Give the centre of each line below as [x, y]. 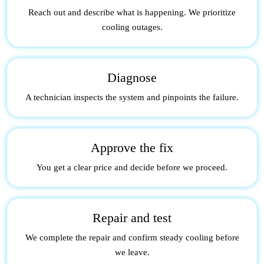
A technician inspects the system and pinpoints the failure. [132, 97]
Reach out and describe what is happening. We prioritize [132, 12]
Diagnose [132, 77]
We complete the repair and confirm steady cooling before [132, 237]
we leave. [132, 252]
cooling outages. [132, 27]
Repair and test [132, 217]
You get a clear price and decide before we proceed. [132, 167]
